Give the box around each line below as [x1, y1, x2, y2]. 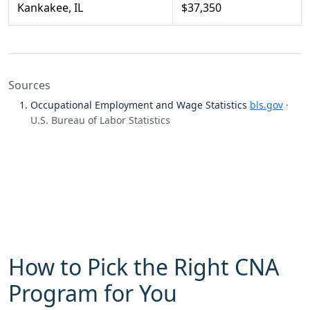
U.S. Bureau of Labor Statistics [30, 113, 170, 127]
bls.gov [250, 98, 283, 111]
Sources [8, 77, 51, 93]
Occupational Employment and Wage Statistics [30, 98, 250, 111]
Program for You [8, 278, 177, 308]
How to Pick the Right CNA [8, 252, 279, 282]
